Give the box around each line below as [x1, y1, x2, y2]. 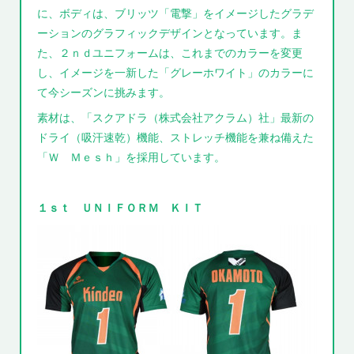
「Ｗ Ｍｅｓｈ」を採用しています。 [37, 149, 226, 164]
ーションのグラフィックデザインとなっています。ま [37, 24, 303, 40]
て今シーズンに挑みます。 [37, 84, 171, 100]
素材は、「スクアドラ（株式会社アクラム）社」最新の [37, 109, 314, 125]
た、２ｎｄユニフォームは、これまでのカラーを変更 [37, 44, 303, 60]
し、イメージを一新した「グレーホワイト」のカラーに [37, 64, 314, 80]
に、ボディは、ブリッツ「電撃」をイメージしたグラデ [37, 5, 314, 21]
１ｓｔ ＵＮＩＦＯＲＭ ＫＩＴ [37, 199, 204, 215]
